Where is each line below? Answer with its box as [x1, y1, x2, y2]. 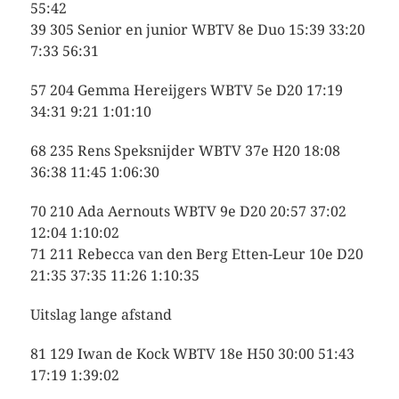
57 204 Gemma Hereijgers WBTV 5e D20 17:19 [29, 81, 343, 99]
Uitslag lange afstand [29, 305, 172, 323]
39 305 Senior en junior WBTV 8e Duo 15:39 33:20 [29, 20, 365, 38]
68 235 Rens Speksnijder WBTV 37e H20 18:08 [29, 142, 340, 159]
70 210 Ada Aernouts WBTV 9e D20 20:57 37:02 [29, 202, 346, 220]
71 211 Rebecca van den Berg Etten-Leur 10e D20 [29, 245, 363, 263]
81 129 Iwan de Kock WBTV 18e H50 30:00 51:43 [29, 345, 354, 362]
